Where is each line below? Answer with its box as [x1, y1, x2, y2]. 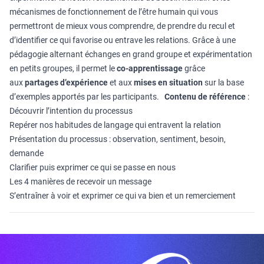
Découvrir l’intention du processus [9, 106, 133, 115]
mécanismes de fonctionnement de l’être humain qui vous [9, 7, 218, 16]
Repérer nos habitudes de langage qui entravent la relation [9, 120, 221, 130]
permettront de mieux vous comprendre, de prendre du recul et [9, 21, 235, 31]
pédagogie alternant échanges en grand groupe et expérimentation [9, 49, 252, 59]
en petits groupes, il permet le [9, 64, 117, 73]
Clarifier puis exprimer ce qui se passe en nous [9, 163, 176, 172]
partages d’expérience [25, 78, 108, 87]
